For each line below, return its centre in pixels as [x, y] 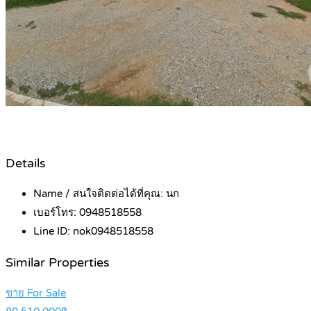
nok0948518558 [113, 232]
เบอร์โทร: [56, 213]
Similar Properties [58, 262]
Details [26, 163]
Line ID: [53, 232]
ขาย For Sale [36, 293]
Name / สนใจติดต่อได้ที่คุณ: [100, 194]
